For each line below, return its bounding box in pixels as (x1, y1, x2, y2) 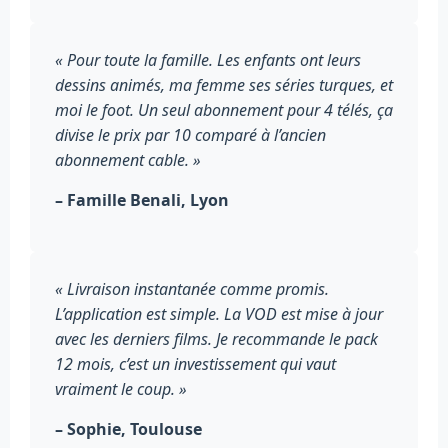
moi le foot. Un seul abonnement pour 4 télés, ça (55, 98, 393, 121)
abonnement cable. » (55, 148, 201, 171)
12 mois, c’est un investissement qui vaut (55, 353, 336, 376)
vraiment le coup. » (55, 378, 187, 401)
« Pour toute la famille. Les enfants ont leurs (55, 48, 361, 71)
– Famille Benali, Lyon (55, 188, 229, 211)
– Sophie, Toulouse (55, 418, 202, 441)
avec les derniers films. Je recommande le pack (55, 328, 378, 351)
